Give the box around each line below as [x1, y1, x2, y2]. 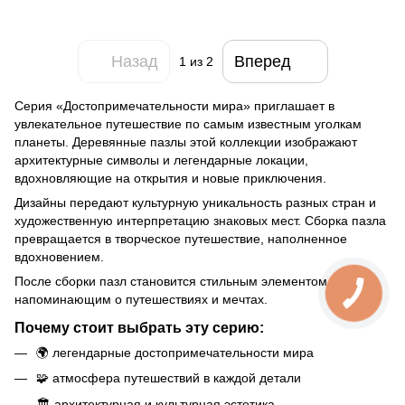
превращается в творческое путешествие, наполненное [14, 231, 347, 246]
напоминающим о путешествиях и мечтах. [14, 292, 268, 306]
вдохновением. [14, 250, 104, 264]
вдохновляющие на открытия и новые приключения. [14, 171, 326, 185]
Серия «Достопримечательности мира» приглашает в [14, 99, 334, 113]
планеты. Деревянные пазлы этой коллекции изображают [14, 135, 357, 149]
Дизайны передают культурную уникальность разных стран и [14, 195, 376, 210]
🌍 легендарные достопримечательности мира [36, 344, 314, 360]
